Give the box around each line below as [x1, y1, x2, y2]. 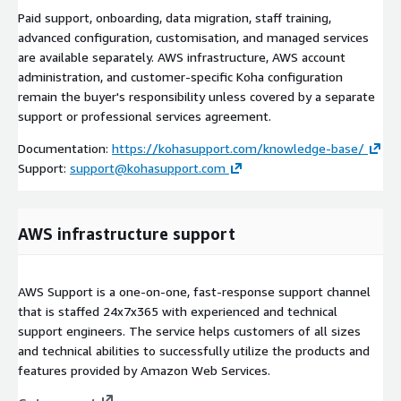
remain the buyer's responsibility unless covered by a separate [18, 89, 375, 105]
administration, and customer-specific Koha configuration [18, 69, 343, 85]
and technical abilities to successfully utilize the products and [18, 343, 370, 359]
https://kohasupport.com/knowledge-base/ [112, 141, 364, 157]
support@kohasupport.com [70, 160, 226, 176]
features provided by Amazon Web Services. [18, 363, 270, 379]
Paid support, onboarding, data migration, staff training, [18, 10, 331, 26]
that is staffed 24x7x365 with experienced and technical [18, 303, 337, 320]
